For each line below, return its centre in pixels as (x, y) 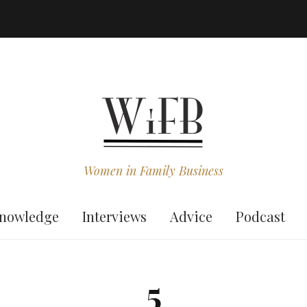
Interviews (114, 216)
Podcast (260, 216)
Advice (191, 216)
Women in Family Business (153, 171)
